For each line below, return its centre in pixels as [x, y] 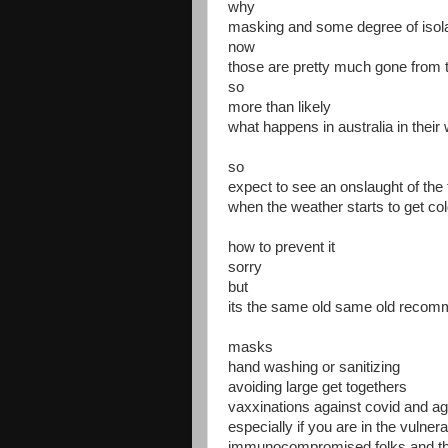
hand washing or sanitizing [314, 367]
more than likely [279, 107]
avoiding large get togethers [317, 387]
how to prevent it [281, 247]
